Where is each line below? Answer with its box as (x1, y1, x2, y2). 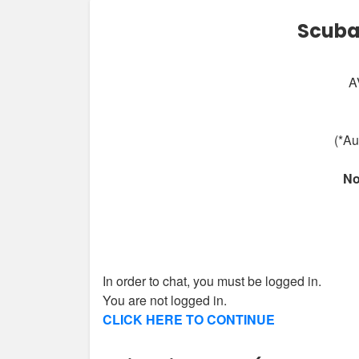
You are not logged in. (103, 291, 227, 309)
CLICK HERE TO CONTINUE (103, 310, 275, 329)
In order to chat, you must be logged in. (103, 272, 321, 290)
